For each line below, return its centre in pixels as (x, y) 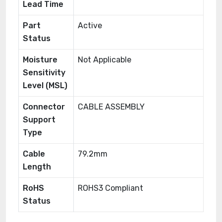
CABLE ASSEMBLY (111, 107)
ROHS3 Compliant (111, 188)
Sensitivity (44, 73)
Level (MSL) (45, 85)
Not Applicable (105, 60)
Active (90, 26)
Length (37, 167)
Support (39, 120)
